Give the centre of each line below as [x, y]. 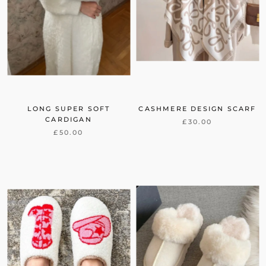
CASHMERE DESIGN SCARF [197, 109]
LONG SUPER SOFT [69, 109]
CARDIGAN [69, 120]
